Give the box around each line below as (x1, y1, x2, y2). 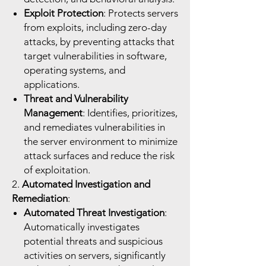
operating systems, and (24, 64, 125, 76)
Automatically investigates (24, 221, 140, 233)
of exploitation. (24, 164, 90, 176)
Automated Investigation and (22, 178, 150, 190)
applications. (24, 78, 80, 90)
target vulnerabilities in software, (24, 50, 167, 62)
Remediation (12, 192, 68, 204)
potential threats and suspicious (24, 235, 163, 247)
